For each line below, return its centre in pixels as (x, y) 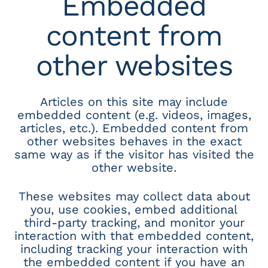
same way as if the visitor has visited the (134, 154)
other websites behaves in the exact (134, 141)
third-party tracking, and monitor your (134, 222)
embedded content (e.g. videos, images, (134, 115)
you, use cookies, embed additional (134, 209)
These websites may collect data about (134, 196)
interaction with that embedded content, (134, 235)
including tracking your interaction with (134, 249)
